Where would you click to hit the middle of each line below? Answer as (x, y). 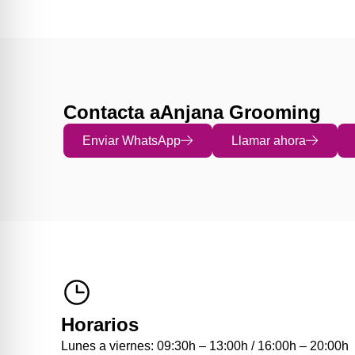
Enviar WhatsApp (132, 141)
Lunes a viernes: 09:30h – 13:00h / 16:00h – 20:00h (205, 346)
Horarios (100, 325)
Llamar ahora (269, 141)
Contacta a (112, 112)
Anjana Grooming (240, 112)
